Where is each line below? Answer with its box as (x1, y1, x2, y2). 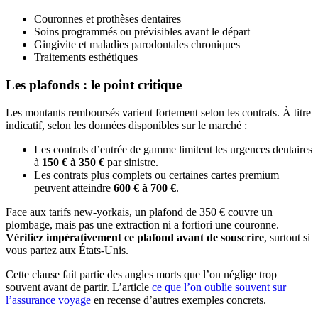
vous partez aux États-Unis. (6, 243, 128, 256)
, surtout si (264, 231, 310, 243)
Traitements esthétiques (34, 51, 138, 64)
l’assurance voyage (6, 293, 91, 306)
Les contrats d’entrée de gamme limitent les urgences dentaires (34, 143, 312, 155)
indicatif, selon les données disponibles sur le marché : (6, 119, 247, 131)
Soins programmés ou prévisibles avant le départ (34, 26, 250, 38)
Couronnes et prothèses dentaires (34, 13, 181, 26)
